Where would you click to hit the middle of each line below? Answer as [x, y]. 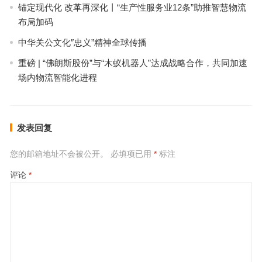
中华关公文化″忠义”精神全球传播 [82, 43]
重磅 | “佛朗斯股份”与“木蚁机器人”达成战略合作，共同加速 [132, 63]
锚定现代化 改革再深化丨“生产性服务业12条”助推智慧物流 [132, 8]
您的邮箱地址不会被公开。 [59, 154]
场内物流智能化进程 [57, 78]
